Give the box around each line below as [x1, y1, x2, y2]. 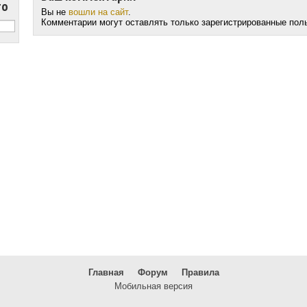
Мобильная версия [114, 281, 193, 291]
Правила [181, 267, 219, 278]
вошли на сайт [69, 7, 128, 17]
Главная [88, 267, 124, 278]
